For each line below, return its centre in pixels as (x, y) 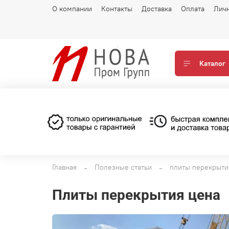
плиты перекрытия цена (141, 195)
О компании (72, 8)
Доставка (157, 8)
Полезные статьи (123, 167)
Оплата (193, 8)
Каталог (212, 64)
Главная (64, 167)
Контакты (117, 8)
